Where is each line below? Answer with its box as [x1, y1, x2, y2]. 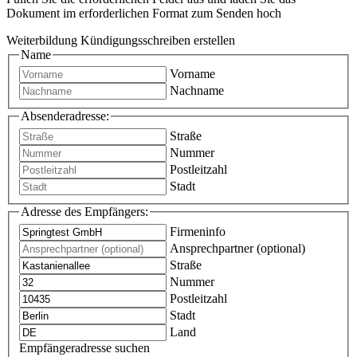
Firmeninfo [170, 224, 226, 238]
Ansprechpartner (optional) [170, 241, 305, 255]
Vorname [170, 67, 215, 81]
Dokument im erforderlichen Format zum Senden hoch [6, 6, 281, 20]
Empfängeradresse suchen [19, 340, 150, 355]
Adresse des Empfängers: [21, 205, 148, 218]
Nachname [170, 84, 224, 98]
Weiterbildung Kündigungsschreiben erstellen [6, 33, 235, 47]
